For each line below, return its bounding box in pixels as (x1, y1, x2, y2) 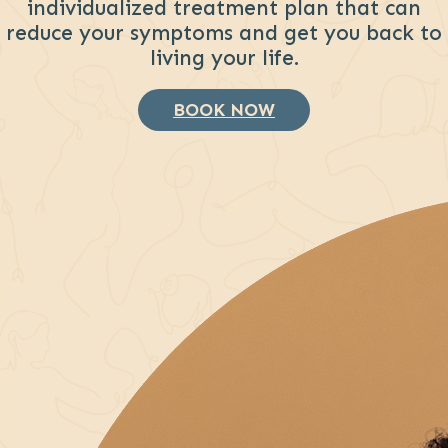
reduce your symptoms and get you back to (6, 20, 442, 47)
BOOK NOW (173, 98, 275, 121)
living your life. (149, 45, 299, 72)
